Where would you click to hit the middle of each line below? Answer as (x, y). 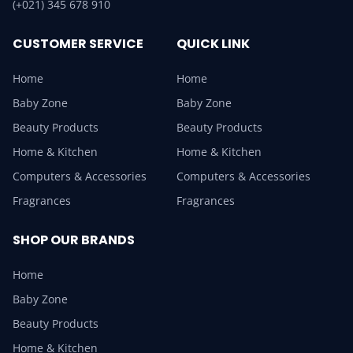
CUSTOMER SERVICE (78, 44)
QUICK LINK (213, 44)
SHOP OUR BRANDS (74, 240)
